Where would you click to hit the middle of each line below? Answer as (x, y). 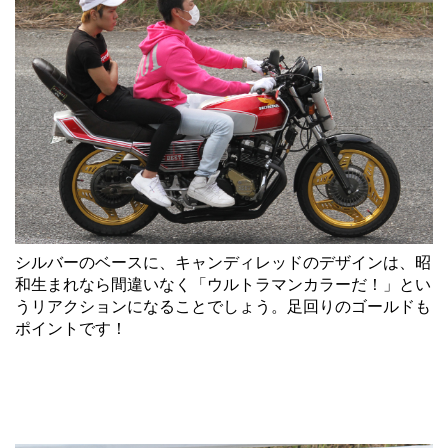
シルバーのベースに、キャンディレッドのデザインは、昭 (223, 262)
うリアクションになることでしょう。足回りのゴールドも (223, 306)
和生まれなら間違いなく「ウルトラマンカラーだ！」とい (223, 284)
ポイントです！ (71, 328)
